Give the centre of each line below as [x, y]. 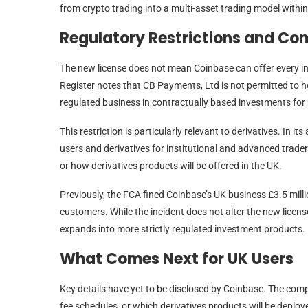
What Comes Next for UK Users [178, 258]
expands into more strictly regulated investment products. [183, 229]
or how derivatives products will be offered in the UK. [171, 165]
